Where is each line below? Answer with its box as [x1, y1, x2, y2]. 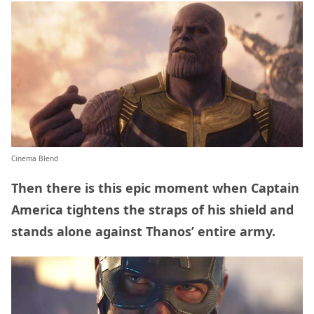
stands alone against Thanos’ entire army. [11, 223, 279, 240]
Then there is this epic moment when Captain [11, 179, 299, 197]
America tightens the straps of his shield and [11, 201, 294, 219]
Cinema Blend [11, 153, 58, 164]
